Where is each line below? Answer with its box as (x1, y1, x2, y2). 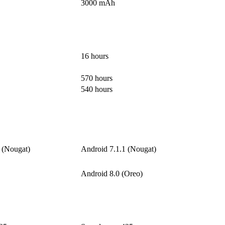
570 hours (81, 74, 113, 83)
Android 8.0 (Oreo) (81, 169, 143, 178)
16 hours (81, 52, 108, 61)
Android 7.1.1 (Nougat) (81, 145, 156, 154)
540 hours (81, 85, 113, 94)
